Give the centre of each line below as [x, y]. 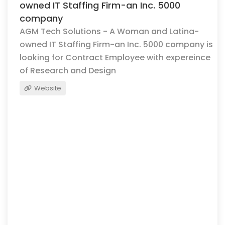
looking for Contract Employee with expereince [115, 58]
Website [47, 88]
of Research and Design [68, 71]
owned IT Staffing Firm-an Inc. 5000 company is [116, 44]
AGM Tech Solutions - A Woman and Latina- [109, 31]
